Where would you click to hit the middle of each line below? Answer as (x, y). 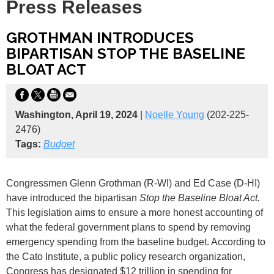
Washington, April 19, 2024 (78, 114)
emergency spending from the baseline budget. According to (136, 242)
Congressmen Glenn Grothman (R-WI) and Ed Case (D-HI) (133, 183)
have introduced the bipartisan (73, 198)
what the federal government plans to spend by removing (128, 227)
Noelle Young (175, 114)
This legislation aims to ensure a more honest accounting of (135, 212)
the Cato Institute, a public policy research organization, (126, 256)
